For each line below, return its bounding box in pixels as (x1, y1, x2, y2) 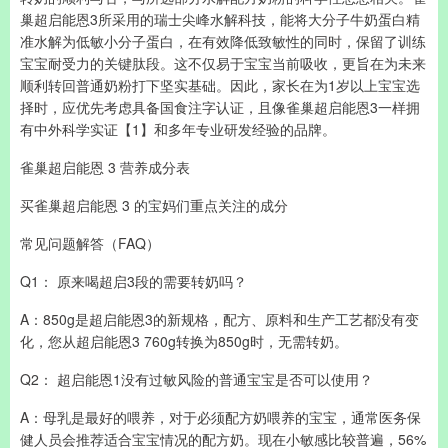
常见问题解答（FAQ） (20, 233, 160, 253)
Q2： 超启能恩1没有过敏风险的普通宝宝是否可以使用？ (20, 369, 373, 389)
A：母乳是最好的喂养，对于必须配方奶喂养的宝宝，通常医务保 (20, 407, 421, 427)
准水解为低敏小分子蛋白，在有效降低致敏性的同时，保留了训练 (20, 31, 426, 51)
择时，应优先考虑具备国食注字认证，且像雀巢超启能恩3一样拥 (20, 97, 420, 117)
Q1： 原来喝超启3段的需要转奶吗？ (20, 271, 247, 291)
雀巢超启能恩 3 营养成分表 (20, 157, 190, 177)
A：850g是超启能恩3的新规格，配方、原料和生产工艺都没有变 (20, 309, 419, 329)
